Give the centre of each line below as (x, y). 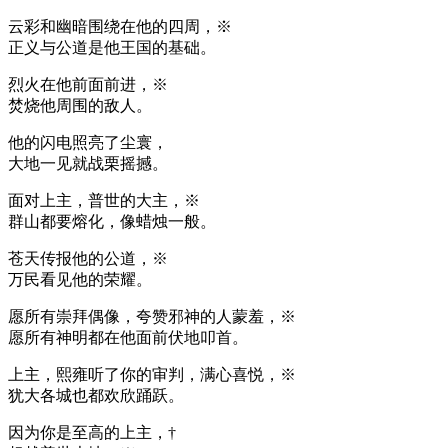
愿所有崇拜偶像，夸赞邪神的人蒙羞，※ (152, 316)
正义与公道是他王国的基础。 (112, 47)
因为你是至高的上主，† (92, 432)
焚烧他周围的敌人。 (80, 105)
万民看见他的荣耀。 (80, 279)
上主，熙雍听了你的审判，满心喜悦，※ (152, 374)
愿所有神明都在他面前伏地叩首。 (128, 337)
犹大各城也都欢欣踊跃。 (96, 395)
